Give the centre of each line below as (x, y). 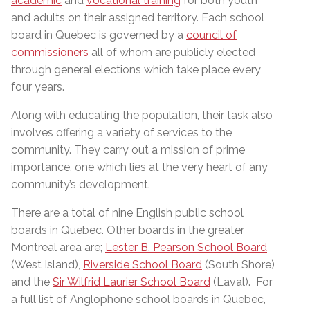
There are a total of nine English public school (127, 213)
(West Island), (47, 265)
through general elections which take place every (136, 70)
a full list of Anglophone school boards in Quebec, (138, 299)
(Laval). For (241, 282)
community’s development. (81, 184)
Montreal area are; (58, 247)
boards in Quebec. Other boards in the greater (128, 230)
